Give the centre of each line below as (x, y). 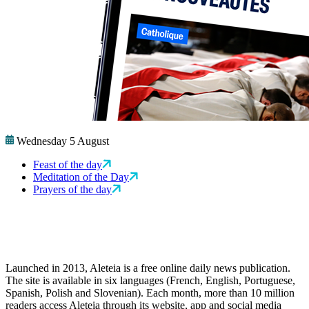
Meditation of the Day (81, 177)
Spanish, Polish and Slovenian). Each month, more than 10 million (150, 293)
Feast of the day (68, 165)
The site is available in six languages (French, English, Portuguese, (150, 281)
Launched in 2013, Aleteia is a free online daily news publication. (148, 268)
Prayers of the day (72, 190)
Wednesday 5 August (63, 141)
